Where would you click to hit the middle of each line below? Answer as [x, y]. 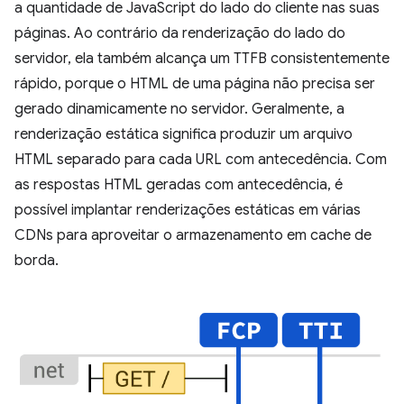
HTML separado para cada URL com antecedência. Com [201, 159]
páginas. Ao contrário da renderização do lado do [180, 33]
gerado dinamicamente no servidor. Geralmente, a [179, 109]
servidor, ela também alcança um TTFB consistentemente [202, 58]
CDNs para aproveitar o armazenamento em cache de [193, 235]
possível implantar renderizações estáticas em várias [188, 210]
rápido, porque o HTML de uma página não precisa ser [195, 83]
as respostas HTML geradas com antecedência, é [179, 184]
